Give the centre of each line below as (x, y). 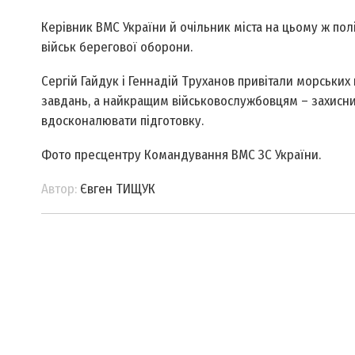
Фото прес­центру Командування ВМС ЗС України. (181, 155)
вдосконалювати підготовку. (130, 121)
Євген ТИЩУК (116, 189)
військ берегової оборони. (116, 48)
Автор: (59, 189)
